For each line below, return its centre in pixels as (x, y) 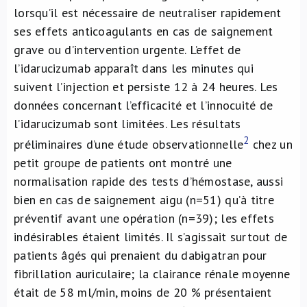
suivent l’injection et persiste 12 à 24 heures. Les (146, 87)
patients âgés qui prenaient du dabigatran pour (140, 255)
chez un (271, 144)
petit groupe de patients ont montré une (123, 163)
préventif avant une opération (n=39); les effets (144, 218)
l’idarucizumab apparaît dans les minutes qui (134, 68)
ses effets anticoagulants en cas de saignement (144, 31)
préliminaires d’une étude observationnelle (129, 144)
